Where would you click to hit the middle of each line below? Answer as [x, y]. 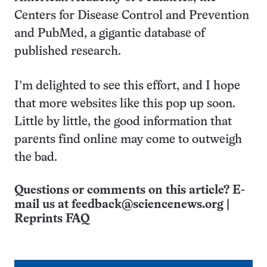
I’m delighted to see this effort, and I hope [127, 86]
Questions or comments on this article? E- [130, 190]
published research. [68, 52]
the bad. [36, 158]
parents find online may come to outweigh [128, 140]
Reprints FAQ [52, 219]
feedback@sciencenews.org [148, 205]
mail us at [43, 205]
